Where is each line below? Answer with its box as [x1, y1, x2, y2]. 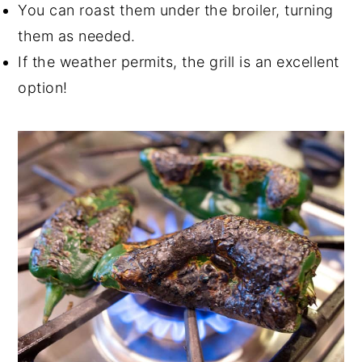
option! [18, 78, 68, 96]
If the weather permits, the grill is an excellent [18, 53, 339, 70]
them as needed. [18, 27, 136, 44]
